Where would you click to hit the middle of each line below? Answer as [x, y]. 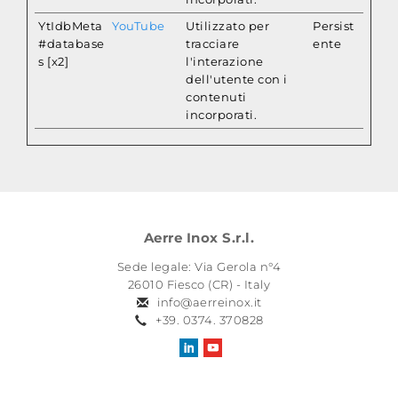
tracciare [213, 44]
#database [72, 44]
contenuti [216, 97]
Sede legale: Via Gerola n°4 [199, 267]
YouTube [139, 26]
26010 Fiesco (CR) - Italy [199, 284]
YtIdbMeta [71, 26]
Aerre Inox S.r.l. [199, 238]
